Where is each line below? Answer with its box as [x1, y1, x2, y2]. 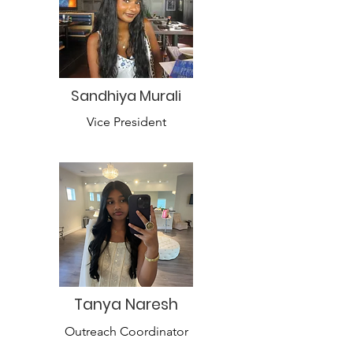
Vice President [86, 114, 166, 129]
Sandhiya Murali [71, 86, 181, 106]
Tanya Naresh [74, 294, 178, 315]
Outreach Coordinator [64, 324, 188, 339]
